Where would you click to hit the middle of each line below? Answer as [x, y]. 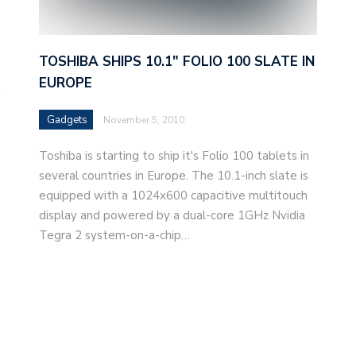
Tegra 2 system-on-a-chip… [114, 235]
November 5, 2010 [144, 120]
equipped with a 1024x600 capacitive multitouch [173, 195]
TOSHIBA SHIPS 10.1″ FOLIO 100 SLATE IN [177, 61]
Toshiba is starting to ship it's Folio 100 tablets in [174, 155]
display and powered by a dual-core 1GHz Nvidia [172, 215]
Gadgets [67, 120]
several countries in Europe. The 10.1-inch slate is [174, 175]
